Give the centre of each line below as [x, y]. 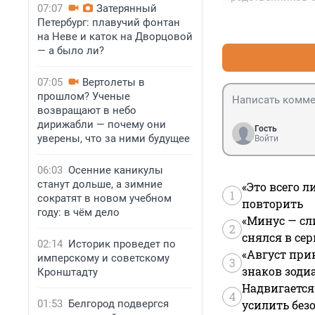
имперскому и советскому [103, 258]
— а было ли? [71, 51]
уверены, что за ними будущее [114, 139]
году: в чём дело [78, 212]
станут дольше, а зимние [100, 184]
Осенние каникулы [116, 170]
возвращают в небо [87, 110]
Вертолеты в [114, 82]
